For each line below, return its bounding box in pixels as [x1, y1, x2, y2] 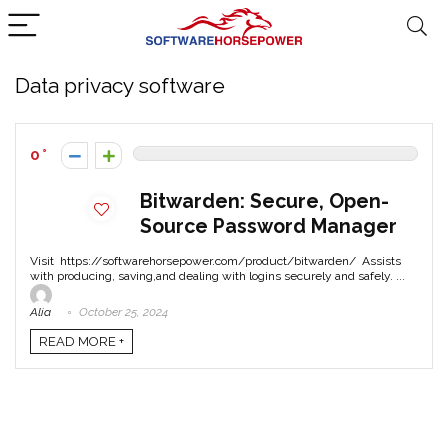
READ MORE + [39, 333, 124, 349]
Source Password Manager [140, 215, 397, 238]
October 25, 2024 [76, 305, 168, 319]
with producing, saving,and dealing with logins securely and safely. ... [30, 269, 405, 283]
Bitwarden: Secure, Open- [140, 190, 389, 213]
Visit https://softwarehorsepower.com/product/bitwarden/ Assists [30, 254, 401, 268]
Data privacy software [15, 73, 225, 98]
